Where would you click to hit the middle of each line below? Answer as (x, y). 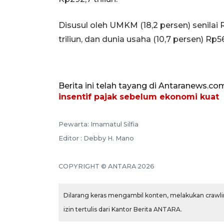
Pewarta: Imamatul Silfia (98, 124)
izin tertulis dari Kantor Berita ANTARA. (123, 209)
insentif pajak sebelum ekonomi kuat (139, 96)
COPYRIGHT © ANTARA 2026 (106, 166)
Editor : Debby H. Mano (96, 138)
